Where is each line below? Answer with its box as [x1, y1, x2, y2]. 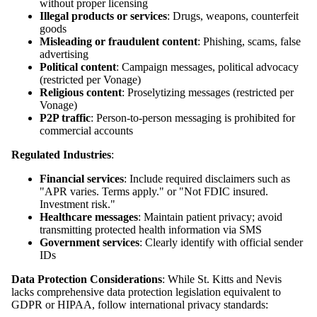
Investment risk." [40, 198, 115, 211]
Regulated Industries [11, 149, 111, 161]
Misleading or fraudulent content [40, 35, 197, 48]
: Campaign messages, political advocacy [116, 61, 299, 74]
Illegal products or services [40, 10, 167, 23]
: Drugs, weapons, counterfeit [167, 10, 299, 23]
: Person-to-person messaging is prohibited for [91, 112, 295, 125]
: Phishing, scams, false [197, 35, 301, 48]
